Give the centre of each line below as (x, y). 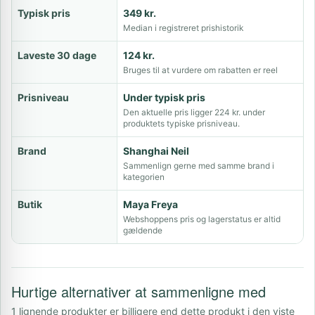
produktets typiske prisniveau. (181, 123)
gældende (143, 230)
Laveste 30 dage (57, 55)
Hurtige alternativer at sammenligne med (139, 291)
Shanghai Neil (156, 151)
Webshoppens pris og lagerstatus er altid (202, 219)
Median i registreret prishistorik (183, 28)
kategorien (144, 177)
